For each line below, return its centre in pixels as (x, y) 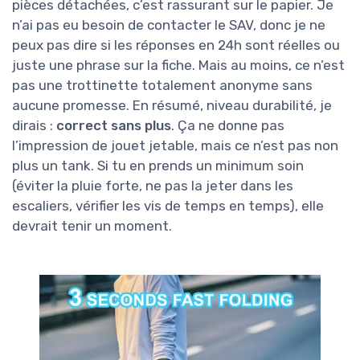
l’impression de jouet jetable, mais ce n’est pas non (175, 146)
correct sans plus (114, 126)
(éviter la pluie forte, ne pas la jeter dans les (153, 186)
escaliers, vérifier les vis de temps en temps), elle (168, 206)
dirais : (34, 126)
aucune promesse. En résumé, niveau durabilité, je (172, 106)
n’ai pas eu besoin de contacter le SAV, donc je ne (169, 25)
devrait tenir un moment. (92, 226)
